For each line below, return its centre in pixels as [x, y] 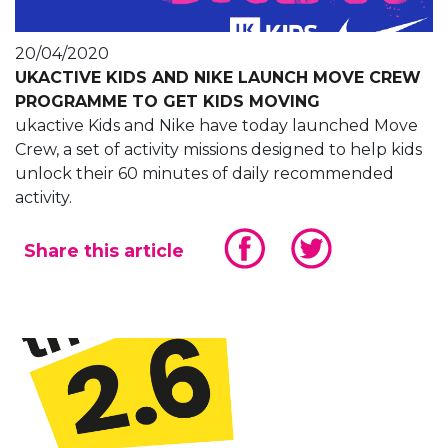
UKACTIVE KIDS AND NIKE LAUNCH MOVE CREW [218, 78]
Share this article [104, 251]
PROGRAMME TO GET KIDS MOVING [167, 102]
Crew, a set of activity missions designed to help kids [218, 150]
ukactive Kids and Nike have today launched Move [216, 126]
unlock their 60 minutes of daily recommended [204, 174]
